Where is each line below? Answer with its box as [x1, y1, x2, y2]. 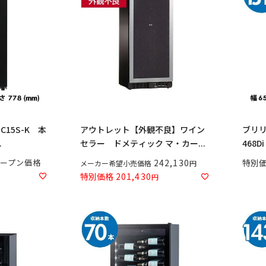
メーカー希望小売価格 [80, 157, 151, 168]
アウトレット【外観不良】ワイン [80, 123, 205, 135]
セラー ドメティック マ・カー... [80, 137, 205, 149]
